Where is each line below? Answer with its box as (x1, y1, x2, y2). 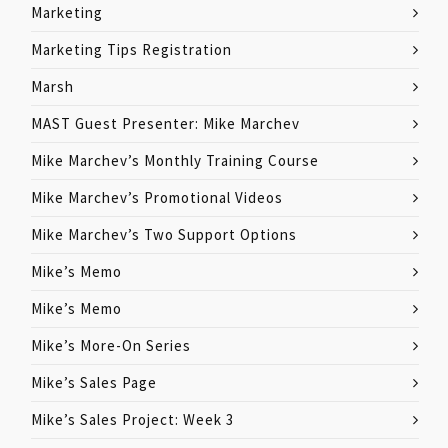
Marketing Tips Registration (31, 40, 232, 59)
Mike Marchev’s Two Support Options (31, 225, 297, 244)
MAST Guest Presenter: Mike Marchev (31, 114, 300, 133)
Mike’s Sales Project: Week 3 (31, 410, 234, 429)
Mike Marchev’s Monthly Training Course (31, 151, 319, 170)
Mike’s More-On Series (31, 336, 191, 355)
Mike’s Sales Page (31, 373, 157, 392)
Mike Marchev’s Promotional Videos (31, 188, 283, 207)
